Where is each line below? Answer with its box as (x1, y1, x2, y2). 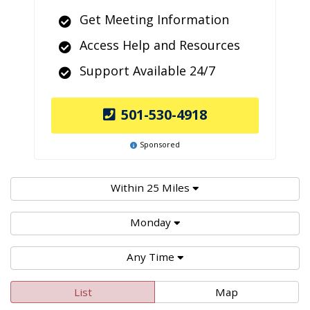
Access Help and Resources (80, 37, 240, 53)
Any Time (126, 250, 174, 264)
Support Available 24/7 (80, 62, 215, 79)
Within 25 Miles (111, 181, 190, 194)
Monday (129, 215, 171, 229)
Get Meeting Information (80, 11, 229, 28)
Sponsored (140, 139, 180, 149)
